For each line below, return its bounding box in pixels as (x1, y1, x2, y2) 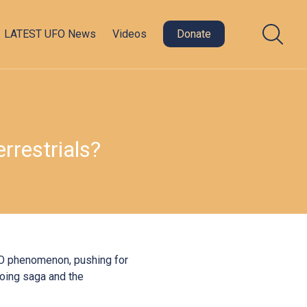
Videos (112, 27, 147, 40)
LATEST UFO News (4, 27, 96, 40)
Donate (177, 27, 211, 40)
